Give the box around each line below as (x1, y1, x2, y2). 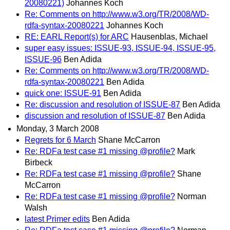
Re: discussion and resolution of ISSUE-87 (25, 100, 180, 109)
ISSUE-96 (25, 54, 62, 64)
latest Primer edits (25, 215, 90, 223)
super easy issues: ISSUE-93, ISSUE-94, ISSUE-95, (25, 43, 216, 52)
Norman (177, 192, 206, 201)
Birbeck (25, 158, 52, 167)
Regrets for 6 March (25, 136, 96, 144)
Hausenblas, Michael (131, 32, 208, 41)
